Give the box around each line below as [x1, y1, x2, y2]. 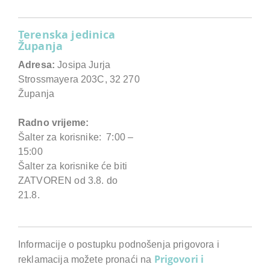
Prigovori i [154, 252, 204, 266]
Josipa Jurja [55, 59, 111, 70]
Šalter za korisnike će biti [18, 160, 128, 171]
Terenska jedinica [18, 27, 116, 42]
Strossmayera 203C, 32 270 [18, 74, 140, 84]
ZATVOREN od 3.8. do [18, 175, 118, 186]
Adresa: [18, 59, 55, 70]
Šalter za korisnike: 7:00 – [18, 131, 134, 142]
